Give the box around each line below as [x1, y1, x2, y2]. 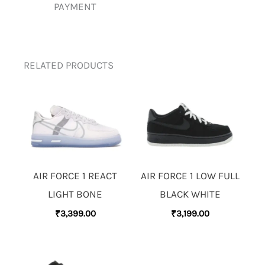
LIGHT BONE [48, 188, 102, 200]
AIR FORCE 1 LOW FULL [140, 169, 240, 182]
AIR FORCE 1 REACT [33, 169, 117, 182]
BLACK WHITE [159, 188, 221, 200]
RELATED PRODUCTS [24, 59, 114, 71]
